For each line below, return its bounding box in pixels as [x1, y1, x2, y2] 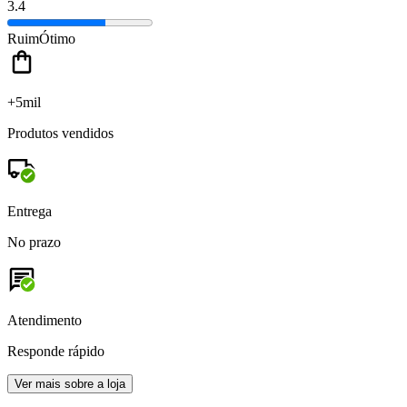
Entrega [7, 203, 52, 220]
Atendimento [7, 313, 82, 329]
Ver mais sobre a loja [15, 377, 125, 392]
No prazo [7, 234, 61, 251]
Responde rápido [7, 343, 104, 360]
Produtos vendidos [7, 125, 114, 142]
